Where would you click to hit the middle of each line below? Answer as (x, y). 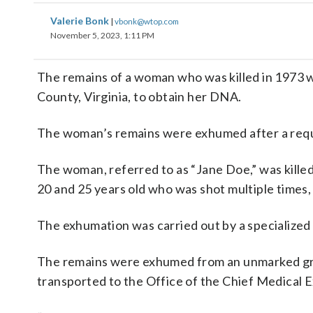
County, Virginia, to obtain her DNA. (139, 96)
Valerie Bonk (81, 21)
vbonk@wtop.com (147, 21)
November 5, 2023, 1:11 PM (102, 35)
